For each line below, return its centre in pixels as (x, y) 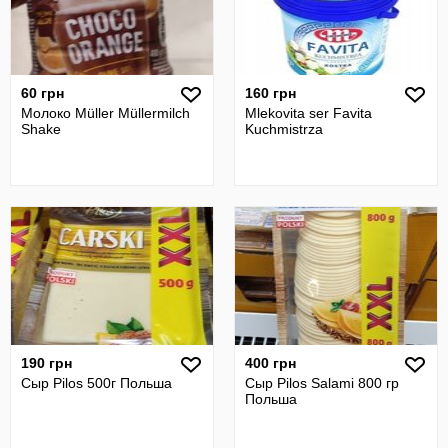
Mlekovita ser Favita (308, 113)
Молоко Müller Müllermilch (105, 113)
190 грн (46, 363)
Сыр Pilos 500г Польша (96, 383)
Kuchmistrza (284, 129)
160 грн (270, 93)
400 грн (270, 363)
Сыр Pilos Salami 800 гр (322, 383)
